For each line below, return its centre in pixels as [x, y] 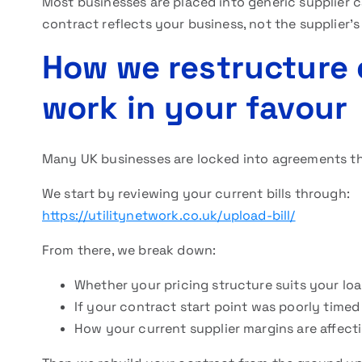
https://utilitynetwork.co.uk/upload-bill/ [169, 215]
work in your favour [195, 108]
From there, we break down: [129, 250]
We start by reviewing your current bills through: [196, 194]
